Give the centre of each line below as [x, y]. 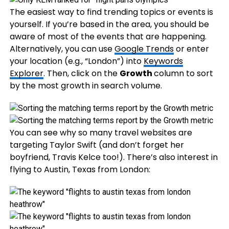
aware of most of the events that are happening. [108, 37]
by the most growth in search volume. [86, 86]
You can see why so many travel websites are [101, 133]
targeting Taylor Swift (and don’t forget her [97, 145]
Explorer [26, 73]
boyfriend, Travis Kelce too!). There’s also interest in [113, 157]
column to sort [183, 73]
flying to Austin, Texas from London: [80, 169]
